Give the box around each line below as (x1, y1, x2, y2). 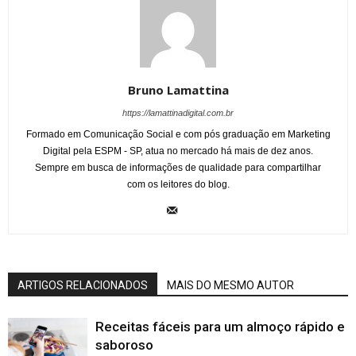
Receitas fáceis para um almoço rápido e (95, 319, 345, 335)
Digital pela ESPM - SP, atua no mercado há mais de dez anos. (43, 145, 313, 157)
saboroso (95, 337, 153, 354)
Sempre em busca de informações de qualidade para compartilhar (35, 162, 321, 174)
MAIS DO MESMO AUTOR (167, 279, 294, 292)
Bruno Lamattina (127, 82, 229, 99)
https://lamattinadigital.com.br (122, 108, 234, 118)
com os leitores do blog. (126, 179, 230, 191)
